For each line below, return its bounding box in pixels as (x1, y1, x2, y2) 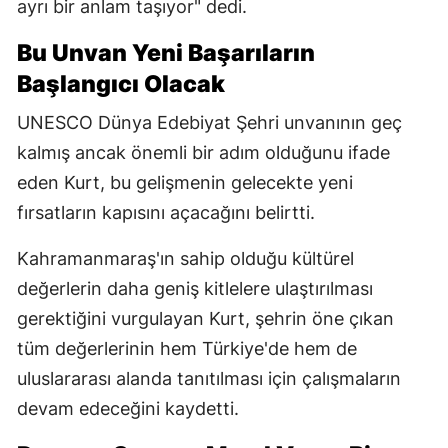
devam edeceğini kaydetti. (17, 398, 239, 420)
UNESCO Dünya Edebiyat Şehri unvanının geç (17, 112, 402, 134)
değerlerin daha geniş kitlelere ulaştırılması (17, 278, 373, 300)
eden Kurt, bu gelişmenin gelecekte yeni (17, 172, 353, 194)
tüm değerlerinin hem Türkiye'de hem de (17, 338, 357, 360)
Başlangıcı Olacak (17, 70, 225, 99)
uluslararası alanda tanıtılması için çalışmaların (17, 368, 401, 390)
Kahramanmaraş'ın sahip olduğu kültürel (17, 248, 354, 270)
